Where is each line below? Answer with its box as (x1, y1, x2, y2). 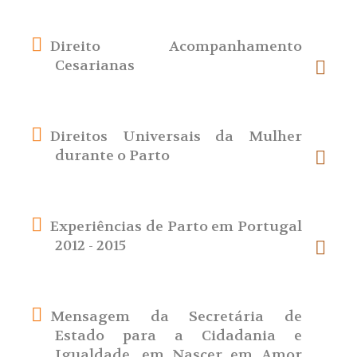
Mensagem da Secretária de (50, 308, 302, 327)
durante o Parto (55, 147, 171, 166)
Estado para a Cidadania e (55, 327, 302, 346)
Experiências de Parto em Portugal (50, 218, 302, 237)
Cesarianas (55, 57, 135, 76)
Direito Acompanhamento (50, 37, 302, 57)
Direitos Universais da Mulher (50, 127, 302, 147)
